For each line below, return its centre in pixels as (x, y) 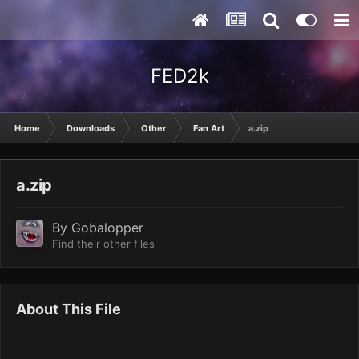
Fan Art (209, 128)
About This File (69, 309)
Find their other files (103, 244)
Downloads (91, 128)
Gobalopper (107, 228)
